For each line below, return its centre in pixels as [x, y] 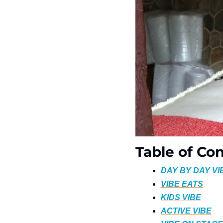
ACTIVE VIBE [186, 211]
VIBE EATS [182, 184]
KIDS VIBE [181, 197]
